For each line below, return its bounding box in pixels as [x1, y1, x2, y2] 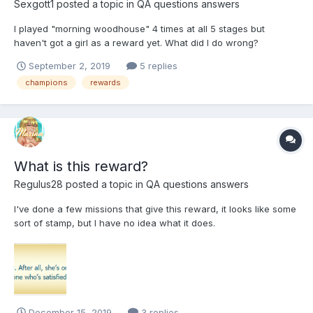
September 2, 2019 [29, 60, 110, 72]
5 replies [136, 60, 177, 72]
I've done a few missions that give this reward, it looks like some [14, 203, 296, 214]
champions [25, 78, 68, 88]
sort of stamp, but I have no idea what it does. [14, 217, 215, 228]
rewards [90, 78, 121, 88]
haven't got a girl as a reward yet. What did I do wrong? [14, 37, 259, 49]
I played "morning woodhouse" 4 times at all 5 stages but [14, 23, 265, 35]
